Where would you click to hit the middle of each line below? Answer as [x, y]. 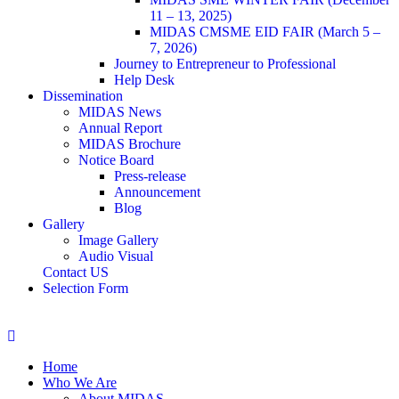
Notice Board [116, 159]
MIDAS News [120, 111]
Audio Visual [116, 256]
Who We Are [80, 382]
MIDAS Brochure [130, 143]
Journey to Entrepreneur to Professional [225, 63]
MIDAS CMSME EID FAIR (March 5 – [265, 31]
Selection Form [85, 288]
